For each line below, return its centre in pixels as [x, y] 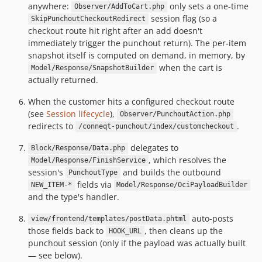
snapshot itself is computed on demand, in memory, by [137, 55]
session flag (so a [182, 18]
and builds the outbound [170, 172]
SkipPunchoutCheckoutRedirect [88, 19]
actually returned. [63, 80]
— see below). [55, 255]
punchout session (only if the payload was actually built [137, 243]
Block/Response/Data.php [78, 148]
